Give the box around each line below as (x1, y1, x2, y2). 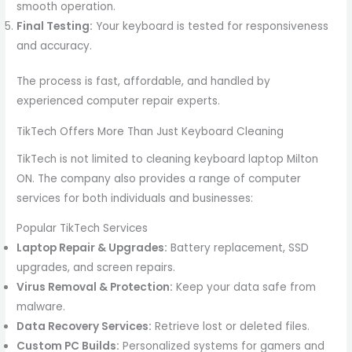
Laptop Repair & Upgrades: (16, 240, 168, 256)
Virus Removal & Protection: (16, 280, 174, 295)
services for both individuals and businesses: (16, 190, 254, 206)
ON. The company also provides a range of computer (16, 170, 302, 186)
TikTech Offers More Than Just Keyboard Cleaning (16, 124, 284, 140)
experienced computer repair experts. (16, 93, 221, 109)
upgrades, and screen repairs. (16, 260, 176, 276)
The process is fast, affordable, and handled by (16, 74, 271, 90)
